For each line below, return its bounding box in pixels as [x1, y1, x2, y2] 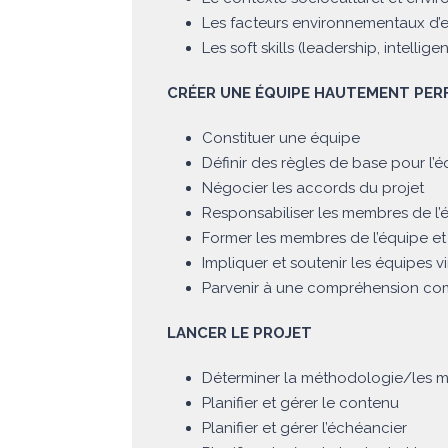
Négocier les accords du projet [202, 179, 424, 198]
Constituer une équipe [202, 129, 360, 148]
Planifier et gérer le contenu [202, 394, 399, 413]
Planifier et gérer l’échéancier [202, 419, 407, 438]
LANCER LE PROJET [167, 324, 312, 343]
